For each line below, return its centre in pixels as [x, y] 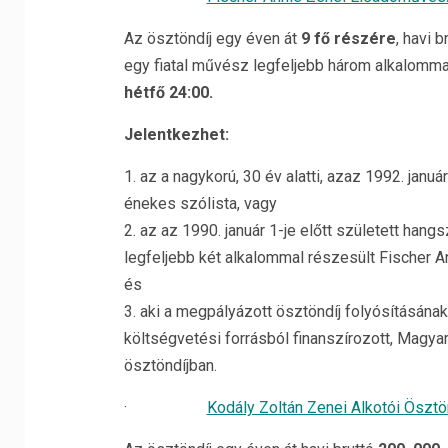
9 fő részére [346, 39]
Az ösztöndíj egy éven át [210, 39]
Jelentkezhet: [176, 135]
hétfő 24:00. [168, 93]
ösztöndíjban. [170, 366]
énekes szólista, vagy [200, 204]
